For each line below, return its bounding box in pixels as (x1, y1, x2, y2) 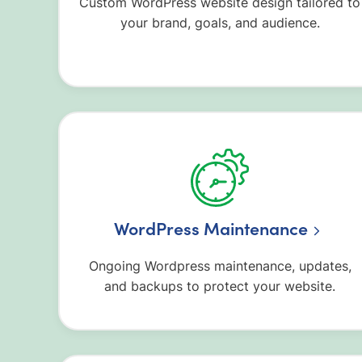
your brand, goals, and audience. (120, 15, 320, 32)
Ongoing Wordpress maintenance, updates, (88, 257, 351, 274)
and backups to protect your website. (104, 277, 335, 294)
